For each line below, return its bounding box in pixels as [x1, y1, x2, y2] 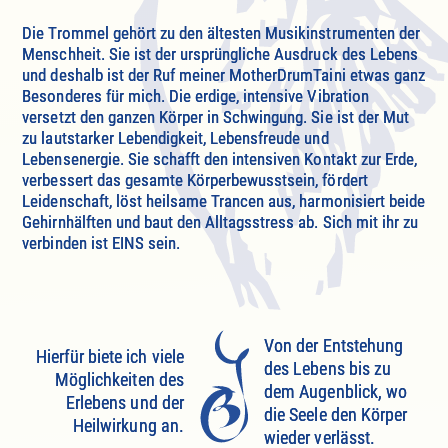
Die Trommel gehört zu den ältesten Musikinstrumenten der [22, 22, 420, 43]
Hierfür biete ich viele [36, 346, 184, 368]
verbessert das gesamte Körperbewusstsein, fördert [22, 169, 368, 190]
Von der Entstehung [264, 334, 403, 356]
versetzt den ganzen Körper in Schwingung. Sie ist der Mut [22, 106, 409, 127]
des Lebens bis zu [264, 357, 391, 379]
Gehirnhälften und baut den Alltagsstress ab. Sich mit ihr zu [22, 211, 418, 232]
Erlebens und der [66, 392, 184, 414]
